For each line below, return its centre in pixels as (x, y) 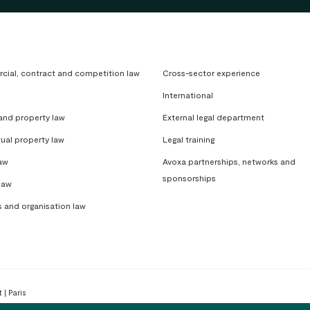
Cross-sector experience (212, 72)
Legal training (189, 139)
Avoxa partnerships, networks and (229, 161)
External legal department (214, 117)
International (188, 94)
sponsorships (190, 177)
